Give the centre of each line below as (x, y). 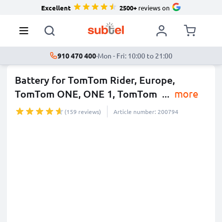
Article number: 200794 (146, 111)
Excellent (56, 7)
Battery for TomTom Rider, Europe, (95, 80)
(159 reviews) (83, 111)
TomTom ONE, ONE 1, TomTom (87, 94)
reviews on (153, 7)
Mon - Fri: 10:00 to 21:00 (135, 55)
